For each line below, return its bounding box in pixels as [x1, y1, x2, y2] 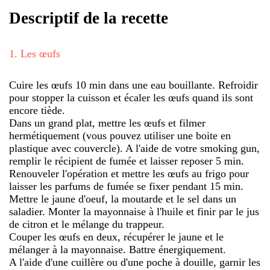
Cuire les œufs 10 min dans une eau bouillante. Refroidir [9, 78, 258, 91]
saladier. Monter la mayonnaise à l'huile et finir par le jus [9, 205, 259, 218]
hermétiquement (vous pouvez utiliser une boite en [9, 129, 231, 142]
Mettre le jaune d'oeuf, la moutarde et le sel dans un [9, 192, 236, 205]
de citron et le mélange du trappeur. [9, 218, 165, 230]
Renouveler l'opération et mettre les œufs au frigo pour [9, 167, 249, 180]
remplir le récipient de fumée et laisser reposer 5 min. [9, 154, 244, 167]
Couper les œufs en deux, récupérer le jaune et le [9, 230, 224, 243]
